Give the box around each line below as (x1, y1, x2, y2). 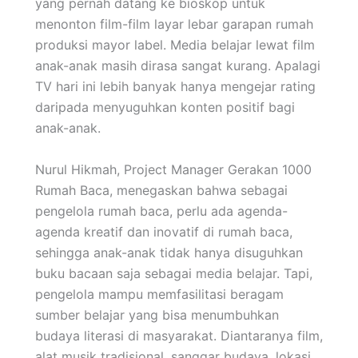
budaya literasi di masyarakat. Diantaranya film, (35, 327, 323, 344)
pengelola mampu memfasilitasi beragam (35, 285, 284, 302)
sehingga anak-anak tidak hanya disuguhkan (35, 244, 303, 261)
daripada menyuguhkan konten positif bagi (35, 99, 295, 115)
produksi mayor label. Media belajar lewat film (35, 37, 315, 53)
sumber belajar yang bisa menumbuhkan (35, 306, 279, 323)
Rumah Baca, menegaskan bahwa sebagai (35, 181, 288, 198)
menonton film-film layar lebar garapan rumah (35, 16, 313, 32)
